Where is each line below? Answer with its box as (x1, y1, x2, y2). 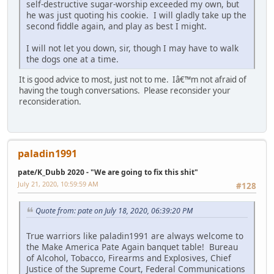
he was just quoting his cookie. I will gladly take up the (26, 9, 246, 21)
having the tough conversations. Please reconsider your (19, 84, 231, 96)
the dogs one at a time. (26, 53, 119, 65)
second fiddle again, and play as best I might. (26, 20, 207, 32)
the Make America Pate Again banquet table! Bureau (26, 241, 238, 253)
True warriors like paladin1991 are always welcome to (26, 230, 243, 242)
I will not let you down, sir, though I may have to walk (26, 42, 239, 54)
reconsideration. (19, 95, 81, 107)
